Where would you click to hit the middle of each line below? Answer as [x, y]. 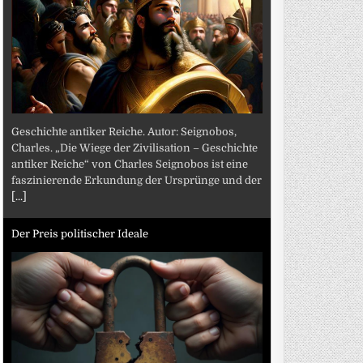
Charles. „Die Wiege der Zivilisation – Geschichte [135, 147]
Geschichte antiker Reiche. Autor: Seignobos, [124, 131]
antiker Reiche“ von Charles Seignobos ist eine [130, 164]
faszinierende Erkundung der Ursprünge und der [137, 180]
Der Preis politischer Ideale [80, 234]
